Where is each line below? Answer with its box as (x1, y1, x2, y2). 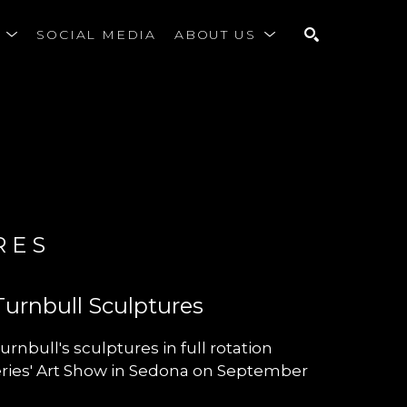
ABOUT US (174, 26, 262, 43)
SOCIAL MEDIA (36, 26, 156, 43)
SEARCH (335, 91, 397, 108)
